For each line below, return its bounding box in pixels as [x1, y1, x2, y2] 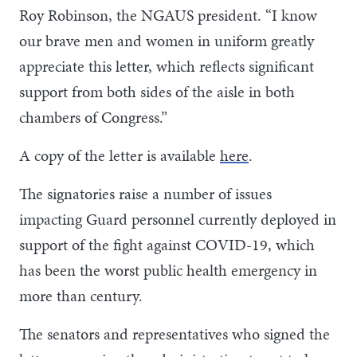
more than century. [19, 284, 143, 307]
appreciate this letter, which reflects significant [19, 54, 314, 77]
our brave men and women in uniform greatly [19, 29, 314, 52]
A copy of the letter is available [19, 143, 220, 167]
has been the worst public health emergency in [19, 258, 317, 281]
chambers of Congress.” [19, 105, 179, 128]
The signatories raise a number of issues [19, 182, 272, 205]
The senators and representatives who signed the [19, 322, 330, 345]
